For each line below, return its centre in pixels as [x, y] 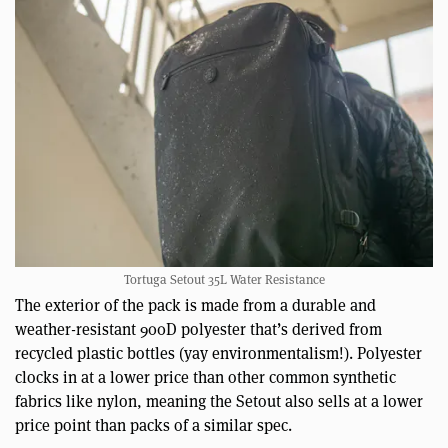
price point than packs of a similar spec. [153, 425]
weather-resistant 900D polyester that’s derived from [198, 329]
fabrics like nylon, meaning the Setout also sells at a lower [219, 401]
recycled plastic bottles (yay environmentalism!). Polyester [218, 353]
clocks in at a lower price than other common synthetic [205, 377]
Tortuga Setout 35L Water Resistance [224, 279]
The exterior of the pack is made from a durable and [195, 305]
